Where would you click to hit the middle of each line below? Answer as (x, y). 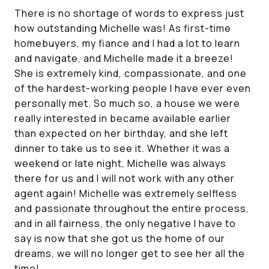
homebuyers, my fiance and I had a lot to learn (127, 43)
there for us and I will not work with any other (125, 178)
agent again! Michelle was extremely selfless (126, 193)
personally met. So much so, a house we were (127, 103)
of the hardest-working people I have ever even (133, 88)
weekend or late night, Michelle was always (120, 163)
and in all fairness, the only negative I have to (125, 223)
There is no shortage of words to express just (129, 13)
